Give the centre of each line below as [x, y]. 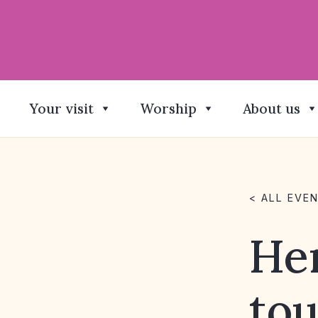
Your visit [61, 109]
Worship [168, 109]
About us [272, 109]
